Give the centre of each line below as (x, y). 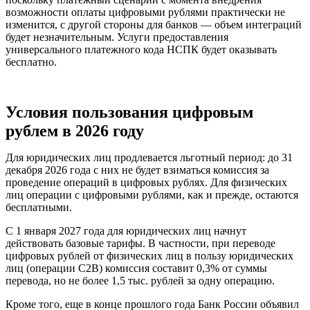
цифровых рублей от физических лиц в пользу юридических (149, 255)
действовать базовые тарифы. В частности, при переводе (140, 243)
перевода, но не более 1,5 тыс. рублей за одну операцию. (140, 280)
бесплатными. (39, 207)
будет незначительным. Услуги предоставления (117, 37)
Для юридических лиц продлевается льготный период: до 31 (149, 157)
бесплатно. (31, 62)
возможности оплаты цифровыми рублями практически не (145, 12)
